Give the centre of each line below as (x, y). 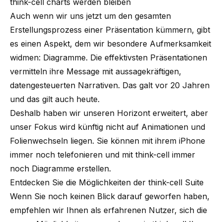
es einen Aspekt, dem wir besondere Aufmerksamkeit (111, 43)
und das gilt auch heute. (56, 99)
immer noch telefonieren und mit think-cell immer (103, 154)
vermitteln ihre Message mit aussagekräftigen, (96, 71)
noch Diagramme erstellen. (60, 168)
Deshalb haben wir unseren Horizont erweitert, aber (109, 113)
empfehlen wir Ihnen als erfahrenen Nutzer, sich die (109, 210)
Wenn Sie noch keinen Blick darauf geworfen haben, (110, 196)
